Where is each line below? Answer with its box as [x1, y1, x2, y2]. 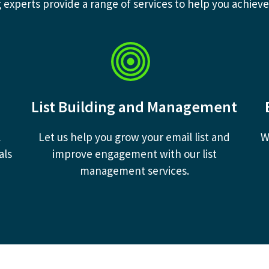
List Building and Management [31, 97, 238, 116]
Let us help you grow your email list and [38, 130, 231, 144]
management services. [79, 163, 189, 178]
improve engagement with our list [52, 147, 217, 161]
